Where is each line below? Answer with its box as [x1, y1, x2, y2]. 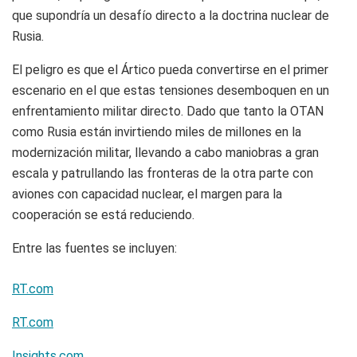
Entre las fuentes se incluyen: [12, 241, 177, 257]
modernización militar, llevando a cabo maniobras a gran [12, 145, 319, 161]
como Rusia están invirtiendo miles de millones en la [12, 124, 301, 140]
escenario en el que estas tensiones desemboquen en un [12, 83, 329, 99]
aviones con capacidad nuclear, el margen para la [12, 186, 282, 202]
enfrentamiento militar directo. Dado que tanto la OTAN [12, 104, 324, 120]
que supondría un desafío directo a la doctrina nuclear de [12, 8, 329, 24]
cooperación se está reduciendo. [12, 207, 194, 223]
